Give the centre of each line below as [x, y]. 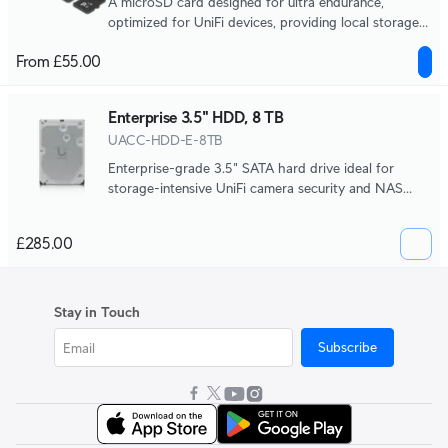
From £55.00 [59, 61]
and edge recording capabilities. [204, 42]
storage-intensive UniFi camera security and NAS [255, 188]
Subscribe [347, 347]
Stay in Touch [97, 312]
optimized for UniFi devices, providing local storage [263, 22]
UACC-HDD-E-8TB [166, 140]
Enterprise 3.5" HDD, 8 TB [196, 117]
